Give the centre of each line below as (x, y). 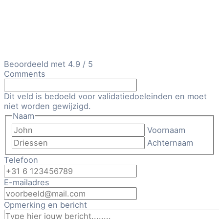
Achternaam (170, 143)
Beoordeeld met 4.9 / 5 (48, 64)
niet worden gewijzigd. (47, 106)
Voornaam (166, 130)
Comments (25, 74)
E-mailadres (27, 183)
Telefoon (21, 160)
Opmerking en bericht (45, 205)
